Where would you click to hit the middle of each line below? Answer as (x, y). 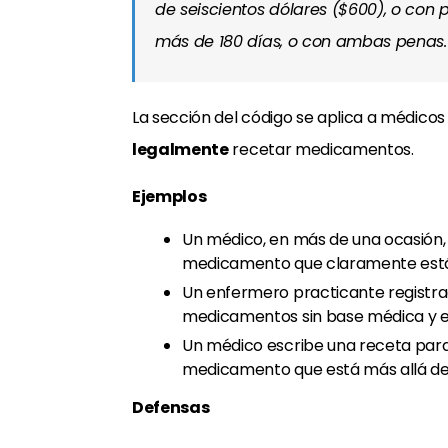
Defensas (171, 407)
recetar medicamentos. (321, 149)
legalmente (180, 149)
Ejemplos (169, 196)
